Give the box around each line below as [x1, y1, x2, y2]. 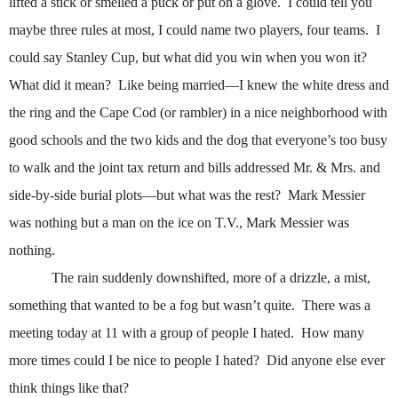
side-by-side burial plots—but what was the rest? [9, 187, 281, 203]
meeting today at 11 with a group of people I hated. [9, 325, 294, 341]
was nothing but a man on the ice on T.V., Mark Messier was [9, 215, 349, 231]
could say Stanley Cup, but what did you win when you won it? [9, 50, 367, 66]
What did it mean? [9, 77, 111, 93]
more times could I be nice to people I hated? [9, 353, 259, 369]
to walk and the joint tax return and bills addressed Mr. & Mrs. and [9, 160, 380, 176]
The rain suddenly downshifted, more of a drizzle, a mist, [52, 270, 370, 286]
